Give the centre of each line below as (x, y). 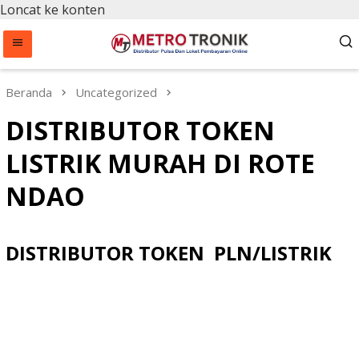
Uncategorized (116, 92)
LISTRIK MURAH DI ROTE (160, 163)
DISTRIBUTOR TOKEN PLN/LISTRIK (169, 252)
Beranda (29, 92)
